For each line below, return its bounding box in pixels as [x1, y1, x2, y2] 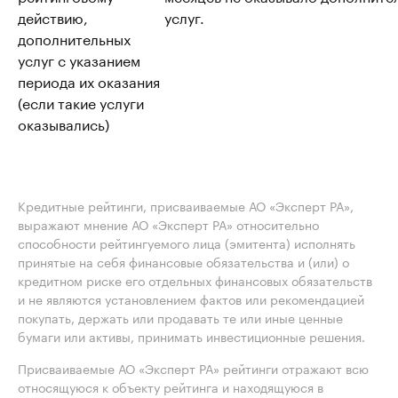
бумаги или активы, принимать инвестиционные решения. [18, 326, 365, 346]
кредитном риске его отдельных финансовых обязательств [18, 270, 372, 290]
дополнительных [18, 27, 131, 49]
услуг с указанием [18, 48, 140, 70]
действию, [18, 5, 88, 28]
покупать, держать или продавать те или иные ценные [18, 307, 343, 327]
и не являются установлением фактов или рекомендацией [18, 289, 364, 308]
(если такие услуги [18, 91, 144, 113]
